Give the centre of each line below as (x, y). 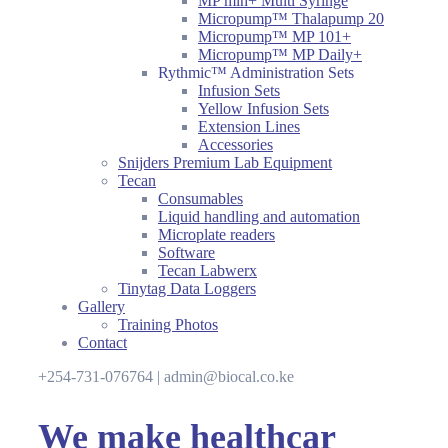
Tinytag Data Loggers (187, 288)
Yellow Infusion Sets (263, 108)
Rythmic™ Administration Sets (256, 72)
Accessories (235, 144)
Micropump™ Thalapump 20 (291, 18)
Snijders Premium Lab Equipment (225, 162)
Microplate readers (216, 234)
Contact (102, 342)
